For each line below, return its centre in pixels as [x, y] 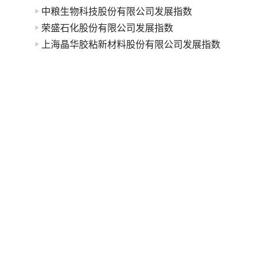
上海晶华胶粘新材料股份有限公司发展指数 [131, 44]
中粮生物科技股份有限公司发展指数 [117, 11]
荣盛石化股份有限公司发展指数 [107, 28]
